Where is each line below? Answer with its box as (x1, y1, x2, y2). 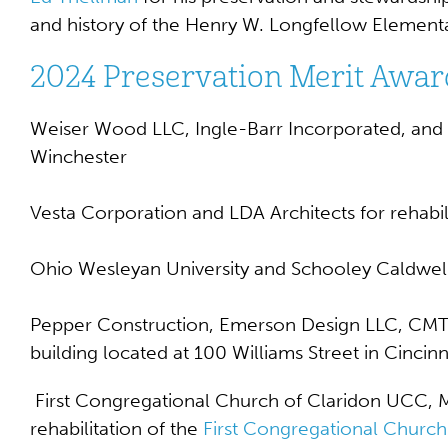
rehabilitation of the (30, 417, 203, 440)
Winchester (30, 145, 127, 168)
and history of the (30, 13, 185, 36)
